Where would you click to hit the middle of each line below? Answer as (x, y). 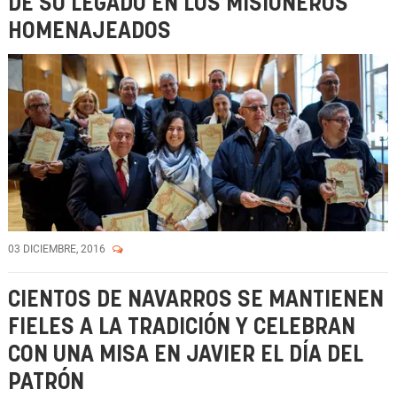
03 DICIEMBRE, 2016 (58, 249)
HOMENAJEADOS (90, 31)
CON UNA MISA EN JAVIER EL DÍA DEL (186, 355)
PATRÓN (46, 382)
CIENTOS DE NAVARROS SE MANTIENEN (196, 300)
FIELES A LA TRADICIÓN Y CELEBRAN (182, 327)
